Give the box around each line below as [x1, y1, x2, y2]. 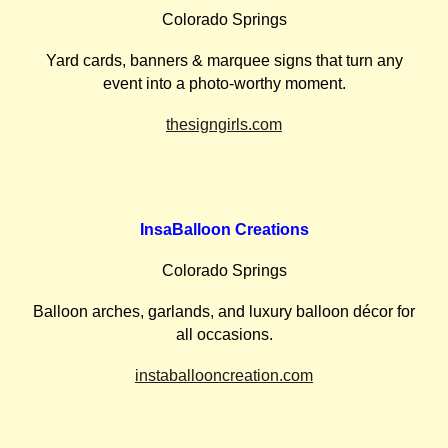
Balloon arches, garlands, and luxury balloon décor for [33, 303, 415, 320]
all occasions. [175, 326, 273, 343]
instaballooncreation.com [135, 367, 313, 384]
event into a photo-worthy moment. [102, 75, 346, 92]
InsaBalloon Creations [139, 221, 309, 238]
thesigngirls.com [166, 116, 282, 133]
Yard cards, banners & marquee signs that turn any [45, 52, 403, 69]
